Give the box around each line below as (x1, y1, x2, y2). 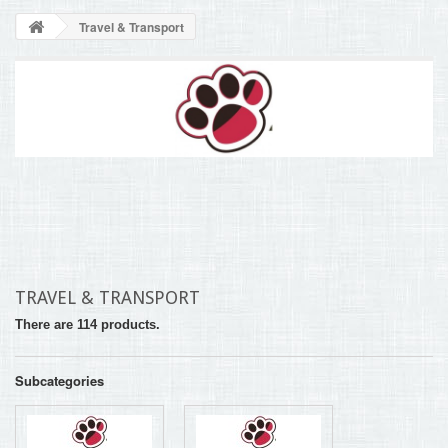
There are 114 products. (15, 317, 160, 332)
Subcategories (15, 371, 104, 390)
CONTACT (30, 79, 91, 98)
